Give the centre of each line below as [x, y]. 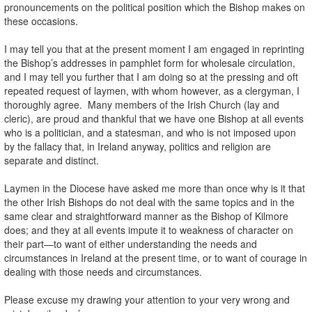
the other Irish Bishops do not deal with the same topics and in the [149, 202]
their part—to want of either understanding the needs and [131, 243]
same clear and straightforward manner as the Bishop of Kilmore [146, 216]
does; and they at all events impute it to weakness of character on [149, 229]
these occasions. [41, 21]
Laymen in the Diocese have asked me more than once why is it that [155, 188]
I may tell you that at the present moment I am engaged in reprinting [154, 48]
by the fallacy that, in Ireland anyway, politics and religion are [138, 146]
